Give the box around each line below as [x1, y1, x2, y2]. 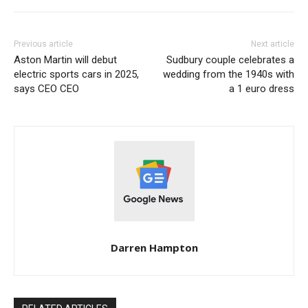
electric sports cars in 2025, [14, 67, 139, 80]
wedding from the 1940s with [162, 67, 294, 80]
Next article [250, 38, 294, 49]
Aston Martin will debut [14, 53, 117, 66]
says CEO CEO [14, 82, 79, 95]
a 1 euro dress [228, 82, 294, 95]
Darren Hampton [110, 240, 198, 254]
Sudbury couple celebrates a [166, 53, 294, 66]
